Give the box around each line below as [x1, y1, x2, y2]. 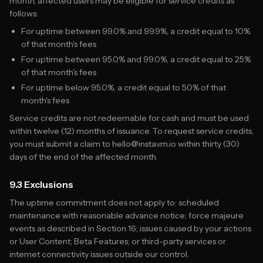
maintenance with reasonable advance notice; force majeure [9, 210, 244, 221]
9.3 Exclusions [9, 178, 73, 190]
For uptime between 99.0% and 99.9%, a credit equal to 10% [21, 26, 250, 36]
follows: [9, 8, 38, 19]
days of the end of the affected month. [9, 151, 157, 162]
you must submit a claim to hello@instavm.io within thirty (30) [9, 139, 240, 149]
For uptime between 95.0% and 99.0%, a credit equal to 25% [21, 54, 251, 65]
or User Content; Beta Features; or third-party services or [9, 236, 226, 247]
